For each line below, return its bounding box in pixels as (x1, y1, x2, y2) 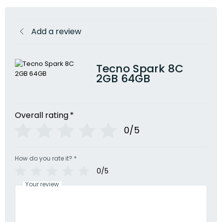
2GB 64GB (96, 71, 150, 87)
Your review (25, 180, 59, 189)
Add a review (31, 26, 81, 38)
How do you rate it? (15, 154, 72, 163)
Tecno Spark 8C (96, 61, 183, 77)
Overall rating (15, 110, 68, 121)
